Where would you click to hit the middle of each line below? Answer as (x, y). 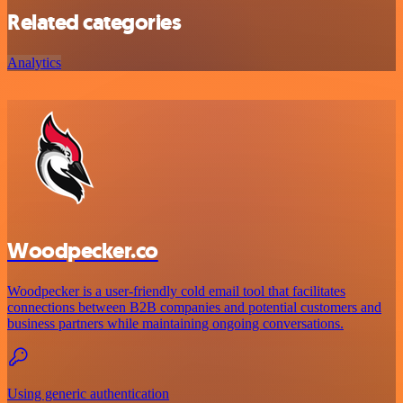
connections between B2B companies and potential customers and (194, 308)
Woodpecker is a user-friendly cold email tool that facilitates (176, 291)
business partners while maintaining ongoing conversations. (175, 324)
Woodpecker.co (83, 251)
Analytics (34, 63)
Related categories (94, 23)
